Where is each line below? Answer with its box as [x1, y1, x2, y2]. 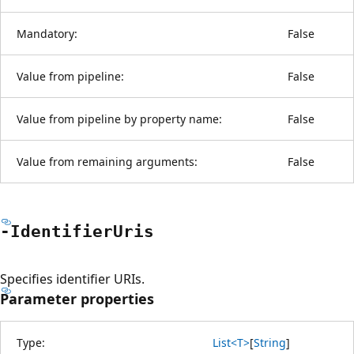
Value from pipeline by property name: [17, 111, 222, 126]
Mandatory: [17, 25, 77, 41]
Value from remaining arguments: [17, 153, 198, 169]
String [254, 334, 286, 350]
